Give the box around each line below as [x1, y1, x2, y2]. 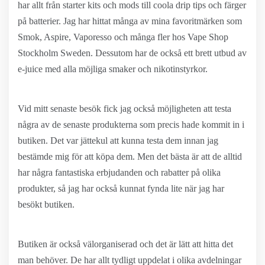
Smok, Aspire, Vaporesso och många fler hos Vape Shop [18, 32, 228, 42]
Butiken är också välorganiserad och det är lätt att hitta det [18, 239, 233, 249]
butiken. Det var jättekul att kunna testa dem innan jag [18, 135, 218, 146]
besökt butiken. [18, 199, 75, 209]
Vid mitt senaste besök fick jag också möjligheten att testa [18, 104, 231, 114]
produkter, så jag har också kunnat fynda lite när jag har [18, 183, 224, 193]
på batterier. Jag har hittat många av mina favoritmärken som [18, 16, 242, 26]
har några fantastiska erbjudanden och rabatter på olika [18, 167, 221, 177]
